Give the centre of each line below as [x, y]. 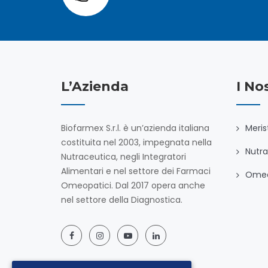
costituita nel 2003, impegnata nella [136, 142]
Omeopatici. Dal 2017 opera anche [133, 185]
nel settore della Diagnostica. [122, 200]
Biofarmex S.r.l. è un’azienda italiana [135, 128]
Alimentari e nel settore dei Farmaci [136, 171]
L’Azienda [95, 86]
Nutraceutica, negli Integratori [124, 157]
